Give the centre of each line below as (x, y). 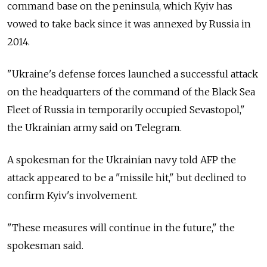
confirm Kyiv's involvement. (72, 195)
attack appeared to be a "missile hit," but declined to (127, 177)
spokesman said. (45, 245)
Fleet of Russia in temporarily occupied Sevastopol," (126, 109)
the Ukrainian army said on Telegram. (94, 127)
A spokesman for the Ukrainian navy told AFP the (122, 159)
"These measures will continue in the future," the (121, 227)
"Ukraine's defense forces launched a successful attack (133, 74)
